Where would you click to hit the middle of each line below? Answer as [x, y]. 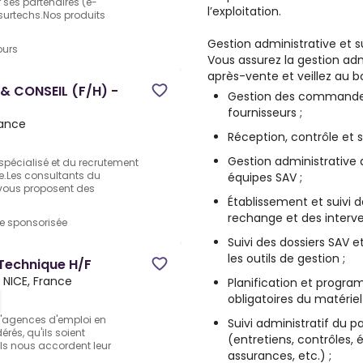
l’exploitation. [244, 11]
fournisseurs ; [265, 113]
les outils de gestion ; [286, 258]
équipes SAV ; [265, 177]
